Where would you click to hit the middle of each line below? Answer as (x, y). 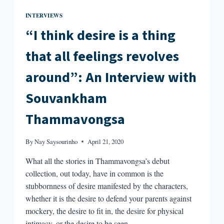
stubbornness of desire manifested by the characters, (106, 185)
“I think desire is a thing (100, 35)
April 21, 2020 (106, 141)
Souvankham (66, 98)
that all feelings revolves (102, 56)
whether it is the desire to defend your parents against (108, 198)
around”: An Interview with (111, 77)
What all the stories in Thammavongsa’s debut (97, 160)
